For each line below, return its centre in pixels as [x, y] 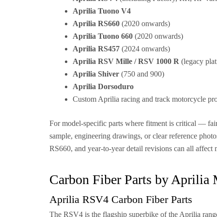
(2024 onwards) [145, 49]
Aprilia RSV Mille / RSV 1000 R [126, 61]
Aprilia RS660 [96, 23]
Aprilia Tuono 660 [103, 36]
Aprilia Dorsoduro [103, 86]
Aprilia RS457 [96, 49]
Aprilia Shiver [96, 74]
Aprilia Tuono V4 [102, 11]
